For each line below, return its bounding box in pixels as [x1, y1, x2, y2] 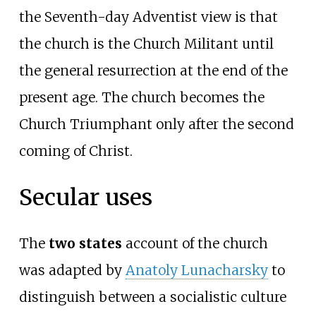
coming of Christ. [18, 142, 133, 159]
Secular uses [18, 183, 152, 212]
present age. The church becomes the [18, 88, 265, 106]
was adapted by [18, 262, 126, 279]
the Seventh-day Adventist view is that [18, 8, 278, 25]
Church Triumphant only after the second [18, 115, 294, 133]
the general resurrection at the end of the [18, 61, 288, 79]
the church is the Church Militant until [18, 35, 274, 52]
